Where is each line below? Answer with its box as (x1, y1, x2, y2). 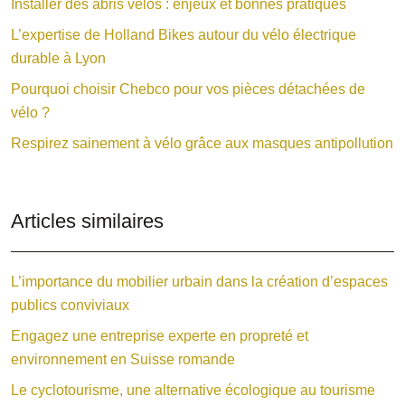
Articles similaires (11, 209, 164, 232)
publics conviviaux (11, 297, 129, 313)
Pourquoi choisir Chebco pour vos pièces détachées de (11, 80, 365, 97)
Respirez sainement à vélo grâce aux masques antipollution (11, 135, 393, 151)
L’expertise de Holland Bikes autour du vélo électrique (11, 26, 356, 42)
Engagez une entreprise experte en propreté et (11, 327, 308, 344)
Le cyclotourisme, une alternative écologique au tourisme (11, 381, 375, 398)
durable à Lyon (11, 50, 106, 66)
